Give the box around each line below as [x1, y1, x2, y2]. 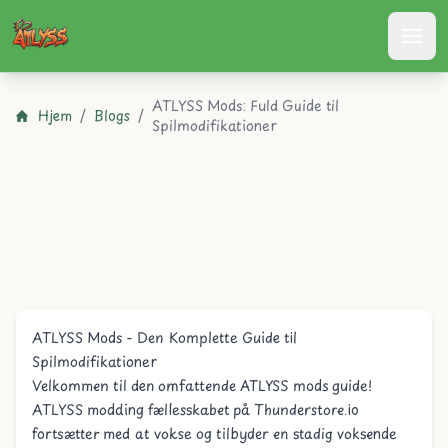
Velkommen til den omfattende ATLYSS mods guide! [32, 375, 372, 396]
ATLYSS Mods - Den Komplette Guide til [32, 327, 297, 348]
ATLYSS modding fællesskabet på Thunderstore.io [32, 399, 359, 420]
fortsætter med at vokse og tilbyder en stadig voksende [32, 423, 397, 444]
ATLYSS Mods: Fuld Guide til [152, 95, 339, 116]
